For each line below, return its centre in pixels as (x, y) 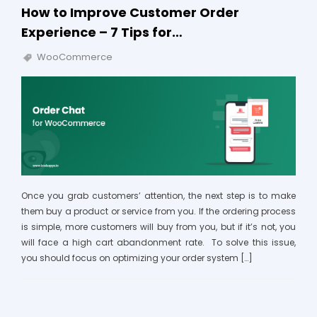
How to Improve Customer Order (130, 12)
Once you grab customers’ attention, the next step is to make (158, 195)
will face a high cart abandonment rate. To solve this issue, (158, 242)
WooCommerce (75, 57)
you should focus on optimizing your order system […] (137, 258)
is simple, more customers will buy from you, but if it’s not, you (158, 226)
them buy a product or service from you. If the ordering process (158, 211)
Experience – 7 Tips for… (102, 32)
